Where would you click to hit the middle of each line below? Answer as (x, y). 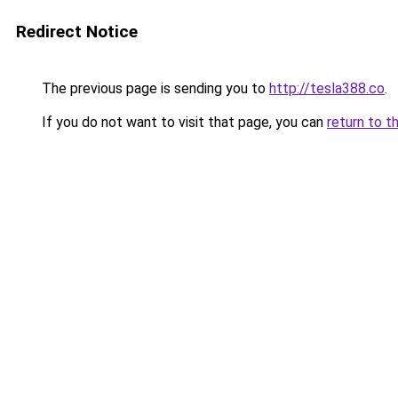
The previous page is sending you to (154, 88)
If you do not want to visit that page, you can (183, 122)
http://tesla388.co (327, 88)
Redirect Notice (77, 32)
